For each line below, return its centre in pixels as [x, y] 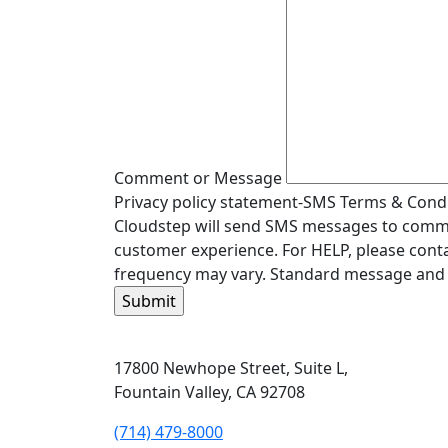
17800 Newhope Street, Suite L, [231, 367]
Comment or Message [198, 177]
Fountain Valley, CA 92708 [209, 391]
